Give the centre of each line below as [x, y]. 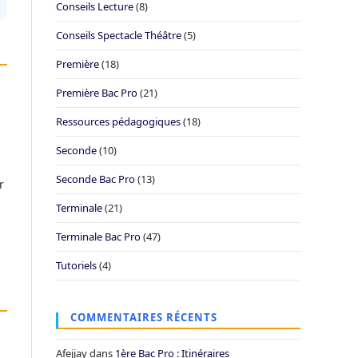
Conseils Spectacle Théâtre [119, 35]
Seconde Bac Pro [95, 179]
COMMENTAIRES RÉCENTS [144, 317]
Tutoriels [76, 265]
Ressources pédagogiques [118, 121]
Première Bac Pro [97, 93]
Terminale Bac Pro [98, 237]
